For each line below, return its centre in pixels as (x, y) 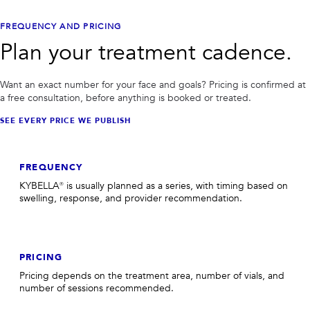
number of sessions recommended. (97, 288)
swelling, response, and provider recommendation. (131, 198)
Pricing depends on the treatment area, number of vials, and (152, 276)
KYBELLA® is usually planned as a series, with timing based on (154, 186)
